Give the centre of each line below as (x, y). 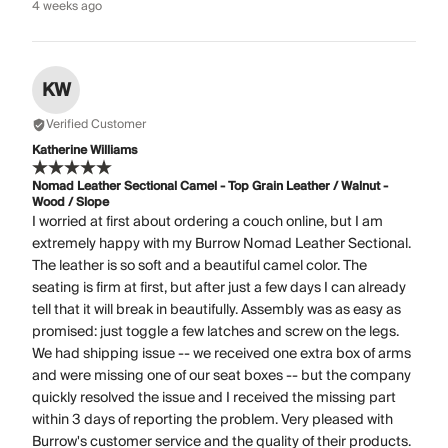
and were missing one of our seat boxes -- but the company (221, 376)
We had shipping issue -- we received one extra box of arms (221, 354)
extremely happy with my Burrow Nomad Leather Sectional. (221, 244)
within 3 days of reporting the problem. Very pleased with (212, 420)
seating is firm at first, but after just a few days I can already (219, 288)
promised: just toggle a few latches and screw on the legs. (215, 332)
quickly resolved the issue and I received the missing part (214, 398)
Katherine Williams (85, 151)
